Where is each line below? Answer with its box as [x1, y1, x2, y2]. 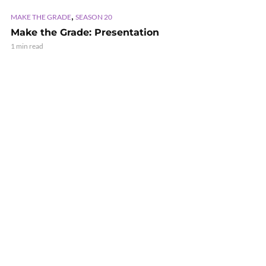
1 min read [11, 41, 43, 50]
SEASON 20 [75, 12, 112, 21]
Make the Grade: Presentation [11, 26, 159, 38]
